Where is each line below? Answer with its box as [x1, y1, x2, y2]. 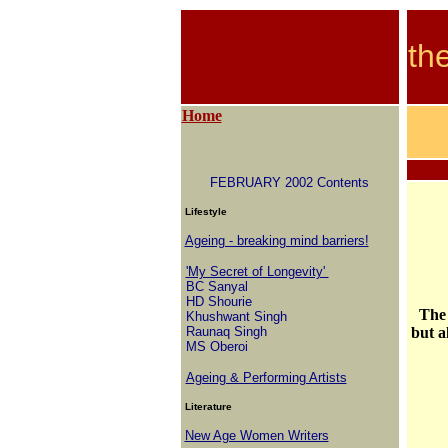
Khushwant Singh [181, 309, 287, 324]
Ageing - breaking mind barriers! [184, 233, 369, 248]
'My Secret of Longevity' [185, 264, 329, 279]
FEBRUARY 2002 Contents [210, 175, 369, 190]
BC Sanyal [181, 279, 248, 294]
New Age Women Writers [184, 428, 329, 443]
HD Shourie [181, 294, 252, 309]
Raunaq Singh [181, 324, 267, 339]
